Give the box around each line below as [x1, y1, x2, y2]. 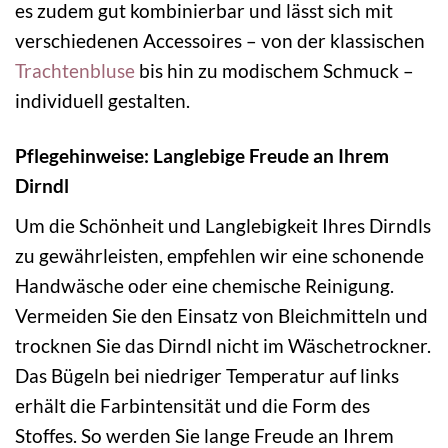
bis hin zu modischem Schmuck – [135, 59, 414, 83]
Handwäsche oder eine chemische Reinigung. [15, 273, 394, 297]
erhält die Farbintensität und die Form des [15, 393, 370, 417]
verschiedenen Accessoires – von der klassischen [15, 29, 425, 53]
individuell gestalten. [15, 89, 190, 113]
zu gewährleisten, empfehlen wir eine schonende [15, 243, 424, 267]
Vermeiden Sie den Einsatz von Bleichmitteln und [15, 303, 428, 327]
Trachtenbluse [15, 59, 135, 83]
